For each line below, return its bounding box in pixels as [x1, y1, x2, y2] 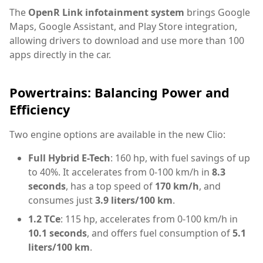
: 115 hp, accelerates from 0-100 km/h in [60, 213, 238, 226]
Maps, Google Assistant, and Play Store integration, [9, 20, 237, 33]
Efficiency [9, 101, 70, 119]
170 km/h [155, 180, 199, 193]
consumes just [28, 194, 95, 207]
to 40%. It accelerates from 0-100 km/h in [28, 166, 212, 179]
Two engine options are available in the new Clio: [9, 128, 225, 141]
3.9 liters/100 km [95, 194, 173, 207]
